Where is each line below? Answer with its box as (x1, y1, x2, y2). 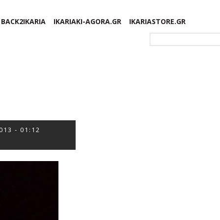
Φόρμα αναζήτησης (147, 34, 210, 42)
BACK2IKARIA (1, 17, 46, 26)
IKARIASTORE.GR (129, 17, 186, 26)
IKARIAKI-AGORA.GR (54, 17, 122, 26)
